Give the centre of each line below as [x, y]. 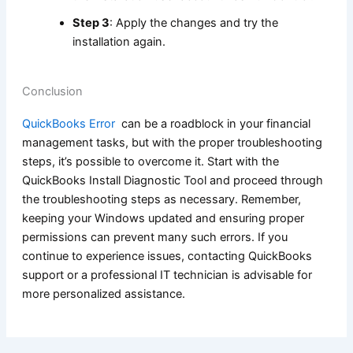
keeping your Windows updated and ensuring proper [163, 218]
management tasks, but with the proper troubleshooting [172, 142]
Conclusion [52, 91]
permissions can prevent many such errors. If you [154, 237]
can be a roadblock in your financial [212, 123]
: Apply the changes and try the [193, 23]
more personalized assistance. [103, 294]
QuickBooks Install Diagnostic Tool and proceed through [172, 180]
